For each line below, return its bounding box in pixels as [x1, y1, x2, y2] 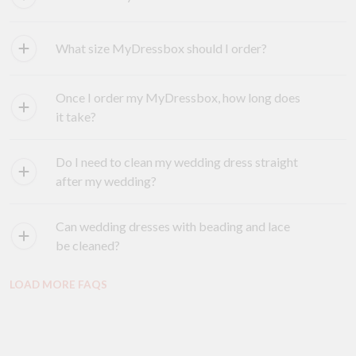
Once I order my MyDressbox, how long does [56, 90, 300, 106]
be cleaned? [56, 238, 120, 253]
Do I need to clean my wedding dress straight [56, 154, 298, 170]
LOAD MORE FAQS [10, 277, 107, 291]
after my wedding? [56, 173, 157, 189]
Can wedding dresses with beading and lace [56, 219, 290, 234]
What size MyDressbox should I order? [56, 41, 267, 56]
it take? [56, 109, 96, 125]
